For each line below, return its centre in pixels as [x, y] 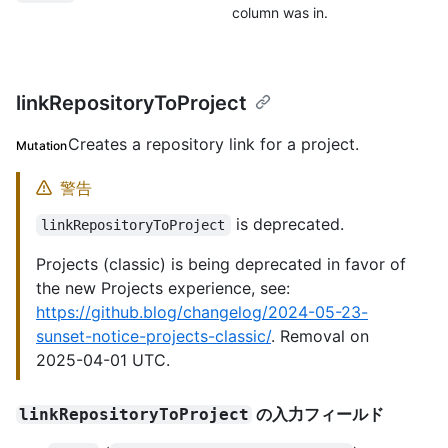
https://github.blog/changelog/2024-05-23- [202, 312]
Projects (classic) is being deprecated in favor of [221, 264]
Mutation [42, 146]
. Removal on [320, 336]
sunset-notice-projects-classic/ [153, 336]
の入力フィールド [318, 414]
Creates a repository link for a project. [213, 144]
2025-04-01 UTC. [103, 360]
